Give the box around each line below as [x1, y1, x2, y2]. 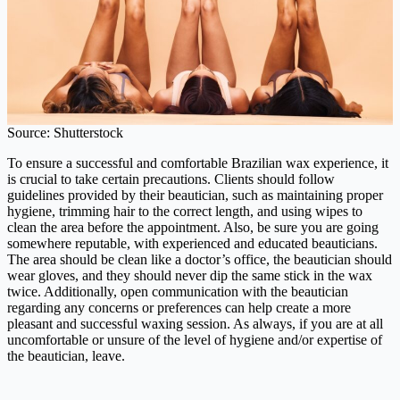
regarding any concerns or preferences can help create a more [7, 299, 351, 315]
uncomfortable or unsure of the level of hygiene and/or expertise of [7, 331, 382, 347]
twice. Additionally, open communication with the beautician [7, 283, 348, 299]
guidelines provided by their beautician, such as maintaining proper [7, 187, 383, 203]
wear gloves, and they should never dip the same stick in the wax [7, 267, 372, 283]
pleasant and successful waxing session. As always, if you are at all [7, 315, 383, 331]
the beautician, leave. [7, 347, 125, 363]
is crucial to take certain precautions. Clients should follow [7, 171, 335, 187]
